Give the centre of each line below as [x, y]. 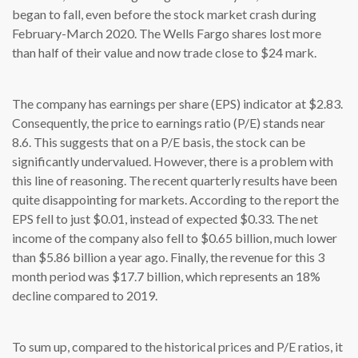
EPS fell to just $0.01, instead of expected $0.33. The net [165, 219]
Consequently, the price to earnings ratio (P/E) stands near [169, 123]
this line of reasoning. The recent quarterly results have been [175, 181]
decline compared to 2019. [85, 296]
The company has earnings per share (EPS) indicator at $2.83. [177, 104]
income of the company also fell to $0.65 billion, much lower [175, 238]
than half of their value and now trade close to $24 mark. [164, 53]
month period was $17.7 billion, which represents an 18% [166, 276]
